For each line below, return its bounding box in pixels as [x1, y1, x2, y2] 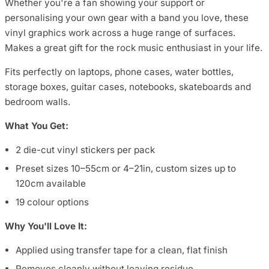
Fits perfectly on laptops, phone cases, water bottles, [5, 65, 234, 77]
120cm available [16, 178, 86, 190]
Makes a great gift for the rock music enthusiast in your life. [5, 41, 262, 53]
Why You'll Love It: [5, 220, 87, 232]
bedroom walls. [5, 95, 70, 107]
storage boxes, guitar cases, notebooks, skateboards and [5, 80, 251, 92]
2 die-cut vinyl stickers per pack [16, 144, 155, 156]
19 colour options [16, 196, 89, 208]
